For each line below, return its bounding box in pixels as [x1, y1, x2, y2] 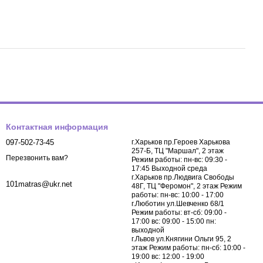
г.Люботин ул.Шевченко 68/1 [131, 200, 224, 208]
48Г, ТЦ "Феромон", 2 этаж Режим [131, 182, 242, 190]
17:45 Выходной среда [131, 164, 209, 173]
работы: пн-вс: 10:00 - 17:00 [131, 191, 225, 199]
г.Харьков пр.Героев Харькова [131, 138, 230, 146]
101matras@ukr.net [6, 180, 72, 189]
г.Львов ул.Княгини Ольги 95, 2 [131, 235, 231, 243]
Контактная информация [6, 122, 108, 131]
